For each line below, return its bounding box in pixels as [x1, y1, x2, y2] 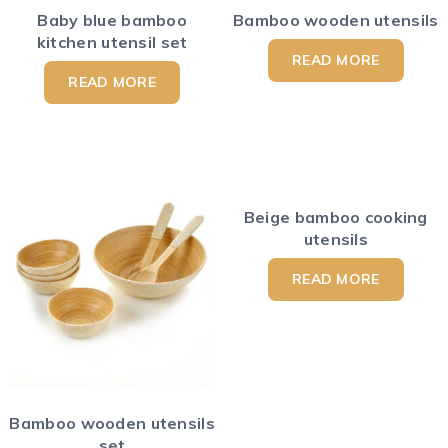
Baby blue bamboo [37, 10, 187, 31]
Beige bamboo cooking [243, 206, 428, 227]
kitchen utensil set [36, 32, 188, 53]
